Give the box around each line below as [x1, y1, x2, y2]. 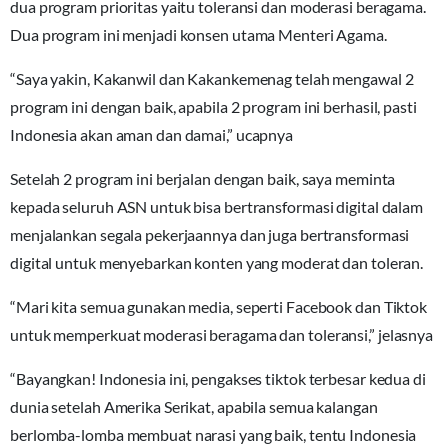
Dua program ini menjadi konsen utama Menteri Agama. [10, 24, 387, 44]
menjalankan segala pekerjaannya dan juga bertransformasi [10, 224, 410, 244]
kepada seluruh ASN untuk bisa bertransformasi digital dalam [10, 196, 424, 216]
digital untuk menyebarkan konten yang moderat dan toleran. [10, 252, 424, 272]
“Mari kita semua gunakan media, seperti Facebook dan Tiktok [10, 296, 428, 316]
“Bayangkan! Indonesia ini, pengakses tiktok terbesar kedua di [10, 368, 426, 388]
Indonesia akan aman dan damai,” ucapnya [10, 124, 294, 144]
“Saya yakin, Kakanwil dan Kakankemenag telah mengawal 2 [10, 68, 414, 88]
